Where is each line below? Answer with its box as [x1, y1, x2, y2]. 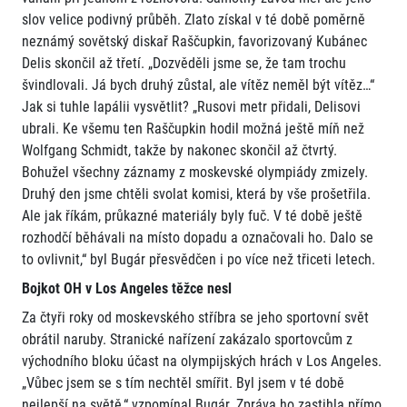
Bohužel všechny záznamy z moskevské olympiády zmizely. [22, 164, 368, 182]
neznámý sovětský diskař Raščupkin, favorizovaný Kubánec [22, 33, 367, 51]
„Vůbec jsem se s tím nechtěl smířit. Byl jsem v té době [22, 374, 344, 392]
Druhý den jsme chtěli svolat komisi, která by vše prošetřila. [22, 185, 371, 203]
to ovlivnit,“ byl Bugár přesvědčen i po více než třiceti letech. [22, 251, 375, 269]
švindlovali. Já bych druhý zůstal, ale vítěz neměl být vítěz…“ [22, 76, 374, 94]
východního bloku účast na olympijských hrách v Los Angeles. [22, 352, 382, 371]
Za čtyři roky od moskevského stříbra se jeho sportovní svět [22, 309, 369, 327]
